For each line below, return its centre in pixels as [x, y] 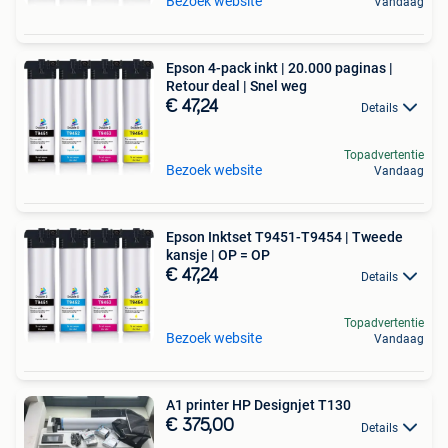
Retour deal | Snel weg [236, 85]
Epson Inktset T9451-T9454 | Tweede [284, 236]
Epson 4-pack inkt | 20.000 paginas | [279, 67]
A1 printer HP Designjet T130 [258, 405]
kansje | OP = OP [218, 254]
